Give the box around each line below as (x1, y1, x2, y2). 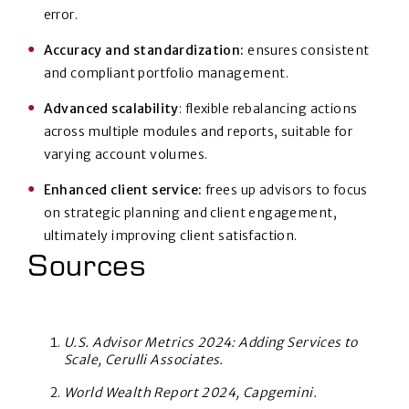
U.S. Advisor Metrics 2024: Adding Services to (64, 334, 358, 351)
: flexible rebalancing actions (178, 100, 358, 118)
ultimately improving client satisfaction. (43, 227, 298, 245)
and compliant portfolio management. (43, 65, 289, 82)
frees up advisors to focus (205, 182, 368, 199)
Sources (27, 255, 147, 285)
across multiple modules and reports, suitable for (43, 123, 353, 141)
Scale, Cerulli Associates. (64, 351, 224, 369)
